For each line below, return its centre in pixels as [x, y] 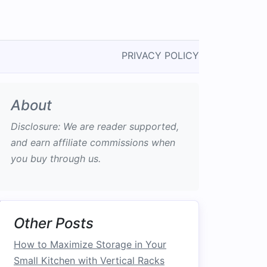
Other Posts [54, 223]
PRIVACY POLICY [160, 55]
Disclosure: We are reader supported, [95, 126]
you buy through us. [56, 159]
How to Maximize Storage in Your [90, 244]
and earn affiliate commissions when [93, 142]
